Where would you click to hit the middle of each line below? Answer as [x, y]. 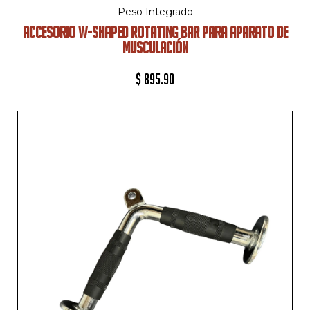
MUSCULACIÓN [155, 48]
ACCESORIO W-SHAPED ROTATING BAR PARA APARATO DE [155, 33]
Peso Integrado [155, 12]
